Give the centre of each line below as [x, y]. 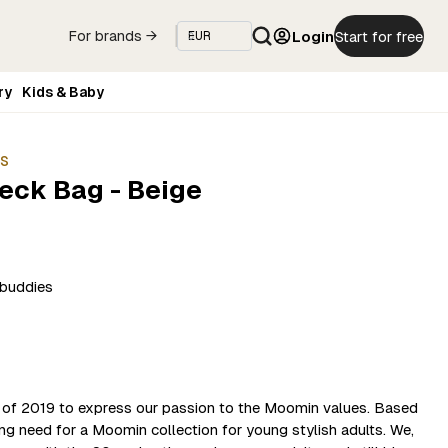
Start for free [379, 36]
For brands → [112, 36]
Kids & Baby [63, 91]
